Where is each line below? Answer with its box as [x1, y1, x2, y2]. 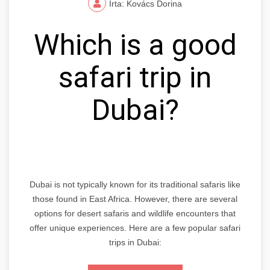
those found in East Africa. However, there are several [33, 194, 237, 204]
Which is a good [33, 28, 237, 63]
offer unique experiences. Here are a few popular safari [30, 223, 240, 233]
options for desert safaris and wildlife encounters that [34, 209, 236, 219]
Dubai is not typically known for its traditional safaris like [30, 180, 240, 190]
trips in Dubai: [108, 237, 162, 248]
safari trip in [58, 60, 212, 95]
